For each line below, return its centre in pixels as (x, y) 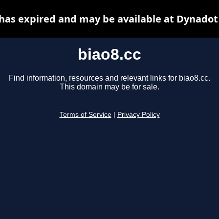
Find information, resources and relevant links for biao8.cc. (109, 78)
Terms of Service (85, 115)
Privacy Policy (138, 115)
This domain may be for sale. (109, 87)
